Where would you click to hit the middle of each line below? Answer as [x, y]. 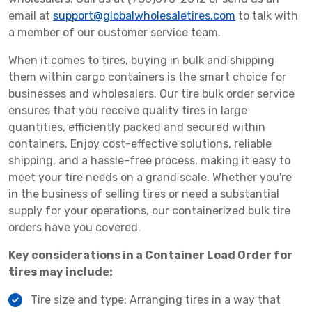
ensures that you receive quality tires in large [128, 111]
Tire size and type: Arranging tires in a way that [156, 300]
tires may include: [61, 272]
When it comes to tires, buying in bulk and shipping [141, 61]
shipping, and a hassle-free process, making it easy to [149, 161]
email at [31, 16]
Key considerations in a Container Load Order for [150, 256]
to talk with [267, 16]
